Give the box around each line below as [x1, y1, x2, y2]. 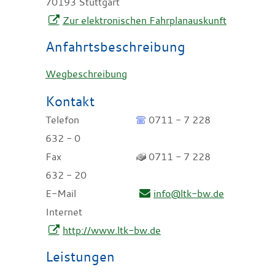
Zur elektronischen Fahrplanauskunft [63, 14, 227, 28]
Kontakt [45, 92, 95, 110]
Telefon [45, 113, 79, 127]
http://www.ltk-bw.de [63, 223, 161, 238]
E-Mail [45, 187, 76, 201]
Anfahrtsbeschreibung [45, 37, 185, 56]
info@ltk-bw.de [153, 187, 224, 201]
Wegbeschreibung [45, 67, 127, 81]
